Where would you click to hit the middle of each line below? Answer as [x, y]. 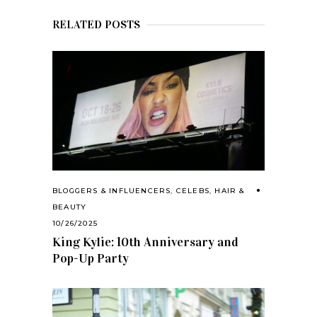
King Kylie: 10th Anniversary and [145, 242]
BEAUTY [70, 207]
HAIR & [230, 191]
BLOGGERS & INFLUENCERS [112, 191]
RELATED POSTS [96, 25]
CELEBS [193, 191]
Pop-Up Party [91, 259]
